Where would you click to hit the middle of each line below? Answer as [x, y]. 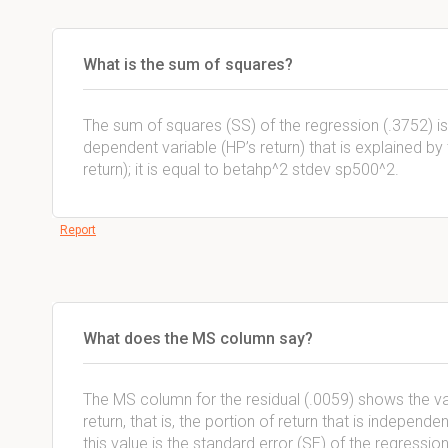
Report [78, 230]
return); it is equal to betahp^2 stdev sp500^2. [241, 169]
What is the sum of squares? [188, 64]
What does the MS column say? [198, 338]
